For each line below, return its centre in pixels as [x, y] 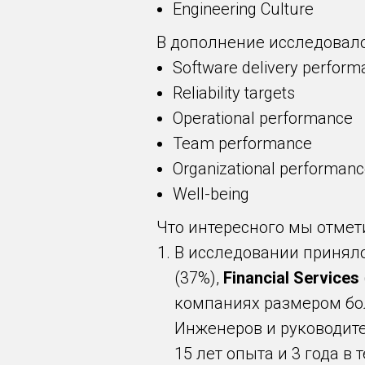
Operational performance [263, 118]
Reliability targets [234, 93]
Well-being [211, 194]
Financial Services [291, 278]
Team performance [242, 143]
